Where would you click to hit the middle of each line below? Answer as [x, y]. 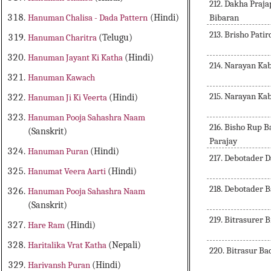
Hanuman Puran [59, 152]
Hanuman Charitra [64, 38]
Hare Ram [47, 225]
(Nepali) [125, 245]
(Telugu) [116, 38]
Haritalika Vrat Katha [68, 245]
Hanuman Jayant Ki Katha [77, 58]
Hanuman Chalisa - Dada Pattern [88, 18]
